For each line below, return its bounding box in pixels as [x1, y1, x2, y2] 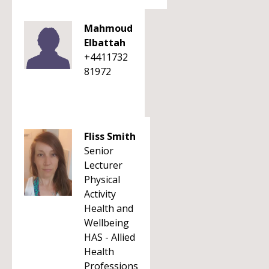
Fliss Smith [84, 130, 136, 143]
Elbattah [84, 36, 125, 49]
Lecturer [84, 159, 122, 172]
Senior [84, 144, 113, 157]
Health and [84, 202, 133, 215]
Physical [84, 173, 120, 186]
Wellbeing [84, 216, 129, 229]
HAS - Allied [84, 231, 135, 244]
